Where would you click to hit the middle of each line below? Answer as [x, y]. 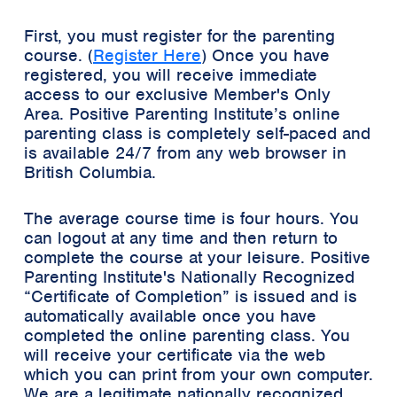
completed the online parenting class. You [187, 335]
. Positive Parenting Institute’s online [200, 113]
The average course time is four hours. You [191, 218]
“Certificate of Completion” [127, 296]
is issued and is [293, 296]
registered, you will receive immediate [171, 74]
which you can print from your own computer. [198, 374]
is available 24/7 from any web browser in [185, 152]
